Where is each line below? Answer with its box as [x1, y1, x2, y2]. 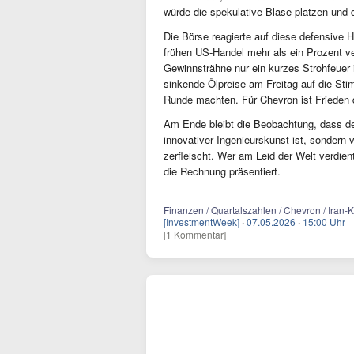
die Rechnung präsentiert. [164, 164, 281, 179]
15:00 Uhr [303, 215, 345, 229]
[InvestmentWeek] [164, 215, 239, 229]
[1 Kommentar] [164, 228, 226, 242]
